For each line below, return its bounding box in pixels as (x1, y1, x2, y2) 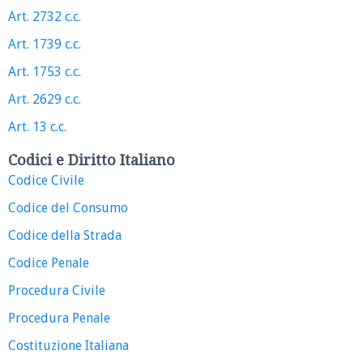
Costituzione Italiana (8, 338, 129, 354)
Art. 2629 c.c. (8, 92, 81, 108)
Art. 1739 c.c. (8, 36, 81, 53)
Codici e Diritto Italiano (8, 152, 175, 169)
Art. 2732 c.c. (8, 9, 81, 25)
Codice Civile (8, 173, 84, 189)
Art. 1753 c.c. (8, 64, 81, 80)
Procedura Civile (8, 283, 105, 299)
